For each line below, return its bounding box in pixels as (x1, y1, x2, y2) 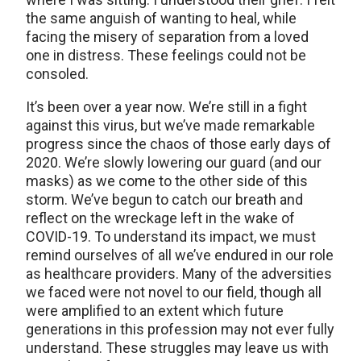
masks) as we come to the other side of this (26, 172, 308, 190)
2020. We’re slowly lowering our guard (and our (26, 154, 322, 172)
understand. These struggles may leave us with (26, 339, 329, 357)
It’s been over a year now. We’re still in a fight (26, 98, 307, 116)
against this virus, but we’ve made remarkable (26, 117, 315, 135)
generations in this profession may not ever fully (26, 321, 334, 338)
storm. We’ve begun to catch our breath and (26, 191, 303, 209)
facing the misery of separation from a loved (26, 28, 309, 46)
